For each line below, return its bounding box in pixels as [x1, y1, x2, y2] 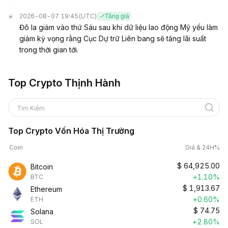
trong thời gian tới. [19, 45, 78, 54]
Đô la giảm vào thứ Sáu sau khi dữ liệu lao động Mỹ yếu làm [19, 23, 218, 32]
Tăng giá [105, 13, 129, 20]
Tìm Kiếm [17, 104, 45, 112]
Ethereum [31, 185, 62, 193]
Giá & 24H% [185, 144, 220, 151]
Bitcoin [31, 162, 53, 171]
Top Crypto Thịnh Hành [8, 77, 121, 89]
